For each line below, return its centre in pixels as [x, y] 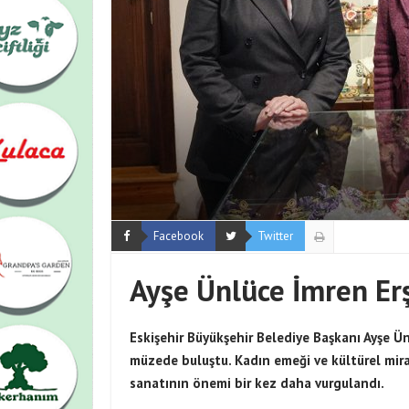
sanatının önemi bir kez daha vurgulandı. [257, 383]
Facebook [178, 236]
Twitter [275, 236]
